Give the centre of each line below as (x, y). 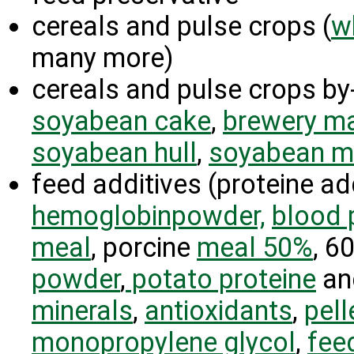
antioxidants (218, 311)
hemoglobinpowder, (149, 216)
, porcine (144, 247)
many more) (103, 58)
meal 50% (255, 247)
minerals (82, 311)
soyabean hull (114, 153)
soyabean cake (121, 121)
